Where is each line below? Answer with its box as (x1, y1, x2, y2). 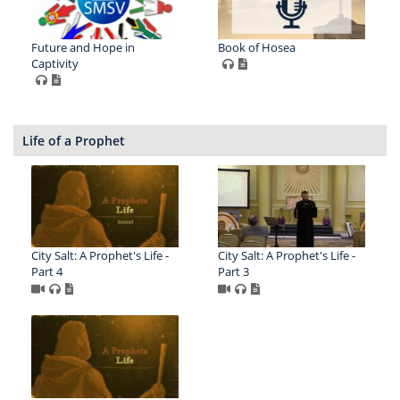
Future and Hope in (31, 38, 135, 55)
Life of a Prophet (22, 131, 125, 149)
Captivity (31, 54, 79, 71)
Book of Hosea (217, 38, 296, 55)
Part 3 (217, 263, 249, 280)
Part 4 (31, 263, 62, 280)
